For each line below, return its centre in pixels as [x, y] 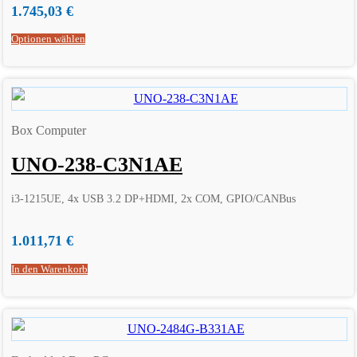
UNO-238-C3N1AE [97, 165]
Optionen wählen [48, 39]
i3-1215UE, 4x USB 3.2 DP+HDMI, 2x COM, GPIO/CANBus [153, 199]
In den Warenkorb [49, 269]
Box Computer [49, 131]
